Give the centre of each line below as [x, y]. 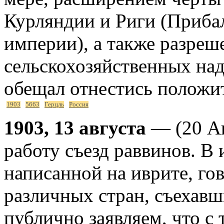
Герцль [54, 104]
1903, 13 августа [75, 127]
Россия [79, 104]
